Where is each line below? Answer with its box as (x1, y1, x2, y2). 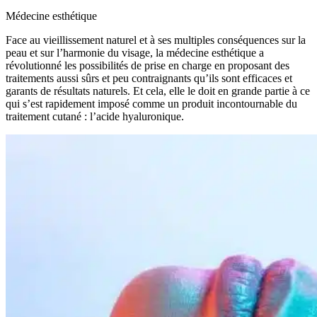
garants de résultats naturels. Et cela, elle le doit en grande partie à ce (6, 85, 310, 98)
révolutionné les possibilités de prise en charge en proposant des (6, 59, 289, 72)
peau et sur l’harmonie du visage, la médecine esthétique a (6, 47, 264, 59)
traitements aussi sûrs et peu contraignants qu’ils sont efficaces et (6, 72, 292, 85)
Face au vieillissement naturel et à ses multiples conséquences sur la (6, 34, 306, 47)
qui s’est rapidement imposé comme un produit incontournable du (6, 98, 297, 110)
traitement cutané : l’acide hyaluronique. (6, 110, 184, 123)
